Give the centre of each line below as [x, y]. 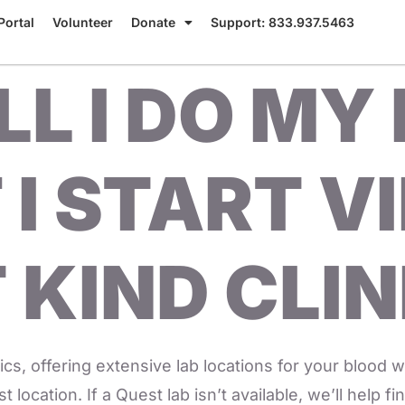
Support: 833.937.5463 [282, 22]
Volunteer [82, 22]
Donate [153, 22]
